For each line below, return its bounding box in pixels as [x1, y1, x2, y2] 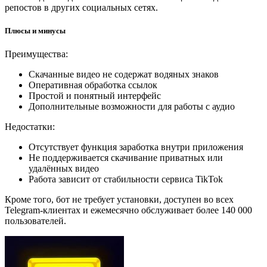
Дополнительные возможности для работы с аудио [29, 101, 235, 111]
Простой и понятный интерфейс [29, 90, 161, 101]
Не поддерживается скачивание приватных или [29, 152, 223, 163]
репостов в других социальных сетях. [5, 2, 158, 13]
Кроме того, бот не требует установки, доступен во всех [5, 194, 234, 204]
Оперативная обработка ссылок [29, 79, 157, 90]
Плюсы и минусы [5, 26, 66, 35]
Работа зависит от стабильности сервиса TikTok [29, 173, 223, 184]
